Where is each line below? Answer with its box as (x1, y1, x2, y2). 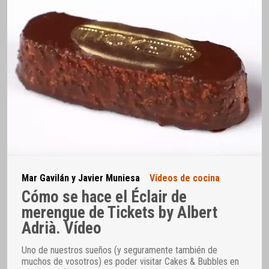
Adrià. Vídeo (22, 219, 101, 238)
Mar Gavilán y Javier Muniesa (22, 172, 140, 184)
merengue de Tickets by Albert (22, 203, 217, 222)
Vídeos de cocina (150, 172, 220, 184)
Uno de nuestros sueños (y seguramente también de (22, 244, 217, 256)
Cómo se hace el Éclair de (22, 187, 187, 207)
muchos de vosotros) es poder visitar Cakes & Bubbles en (22, 256, 239, 268)
